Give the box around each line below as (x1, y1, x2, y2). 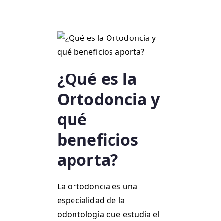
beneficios (57, 129, 139, 150)
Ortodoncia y (57, 88, 160, 110)
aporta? (57, 149, 118, 171)
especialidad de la (57, 195, 125, 206)
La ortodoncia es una (57, 181, 138, 192)
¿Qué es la (57, 68, 137, 90)
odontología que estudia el (57, 209, 160, 220)
